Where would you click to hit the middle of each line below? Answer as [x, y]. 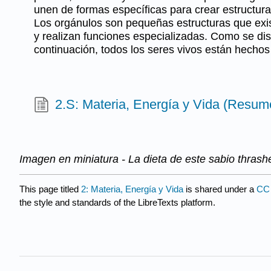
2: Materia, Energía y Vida [132, 189]
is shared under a [220, 189]
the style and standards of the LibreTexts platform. [117, 203]
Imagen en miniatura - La [80, 159]
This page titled [50, 189]
